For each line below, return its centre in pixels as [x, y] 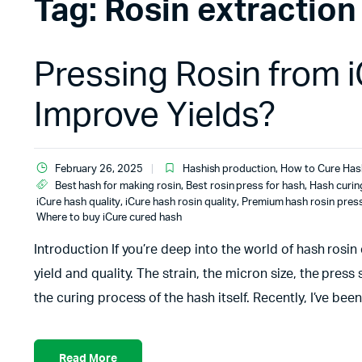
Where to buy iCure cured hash [109, 218]
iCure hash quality [79, 202]
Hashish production [229, 169]
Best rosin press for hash [245, 186]
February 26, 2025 [99, 169]
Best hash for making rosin [118, 186]
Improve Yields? [155, 116]
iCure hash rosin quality [181, 202]
